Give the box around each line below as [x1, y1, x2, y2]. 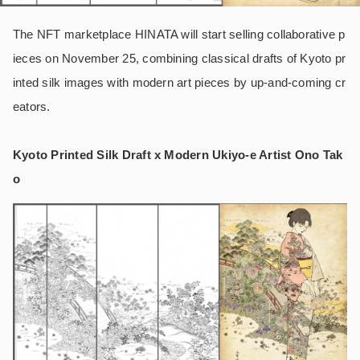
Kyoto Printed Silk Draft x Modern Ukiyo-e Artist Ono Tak [13, 147, 343, 162]
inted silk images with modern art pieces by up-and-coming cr [13, 75, 346, 89]
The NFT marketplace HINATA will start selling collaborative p [13, 27, 346, 41]
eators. [13, 99, 51, 113]
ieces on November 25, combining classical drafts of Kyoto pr [13, 51, 346, 65]
